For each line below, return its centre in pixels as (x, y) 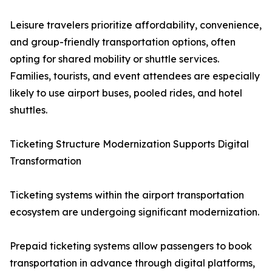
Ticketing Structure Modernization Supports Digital (129, 144)
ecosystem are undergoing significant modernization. (134, 212)
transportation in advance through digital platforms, (132, 263)
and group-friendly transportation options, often (123, 42)
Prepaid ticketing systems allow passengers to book (131, 246)
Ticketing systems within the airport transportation (127, 195)
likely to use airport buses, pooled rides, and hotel (126, 93)
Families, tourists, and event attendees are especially (135, 76)
